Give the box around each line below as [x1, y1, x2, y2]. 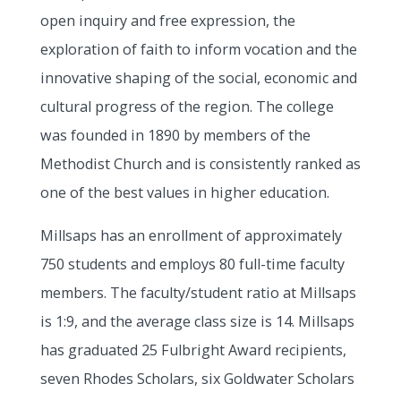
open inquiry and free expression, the [39, 10, 295, 30]
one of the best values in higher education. [39, 182, 329, 202]
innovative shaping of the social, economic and [39, 67, 357, 88]
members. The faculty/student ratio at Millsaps [39, 283, 356, 303]
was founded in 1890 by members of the [39, 124, 311, 145]
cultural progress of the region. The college [39, 96, 334, 116]
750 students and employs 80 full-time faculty [39, 254, 345, 275]
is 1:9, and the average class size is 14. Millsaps [39, 311, 354, 332]
